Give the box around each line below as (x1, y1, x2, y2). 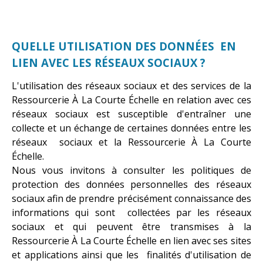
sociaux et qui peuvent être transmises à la (12, 220, 251, 233)
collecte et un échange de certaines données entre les (12, 121, 251, 134)
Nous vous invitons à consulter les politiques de (12, 163, 251, 177)
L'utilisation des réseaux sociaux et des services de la (12, 79, 251, 92)
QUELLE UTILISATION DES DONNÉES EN (12, 38, 236, 53)
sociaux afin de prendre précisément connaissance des (12, 191, 251, 205)
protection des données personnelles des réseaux (12, 177, 251, 191)
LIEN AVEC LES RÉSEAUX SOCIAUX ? (12, 55, 205, 70)
